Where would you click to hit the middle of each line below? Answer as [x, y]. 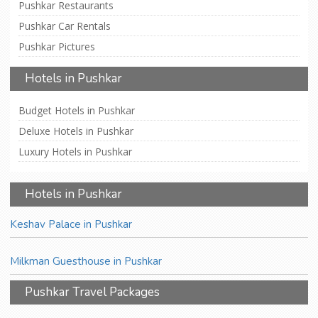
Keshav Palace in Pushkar [71, 225]
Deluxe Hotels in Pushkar [76, 131]
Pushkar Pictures [57, 47]
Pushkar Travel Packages [92, 292]
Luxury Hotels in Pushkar [75, 152]
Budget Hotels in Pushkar [77, 111]
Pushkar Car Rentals [65, 26]
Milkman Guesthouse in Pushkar [86, 262]
